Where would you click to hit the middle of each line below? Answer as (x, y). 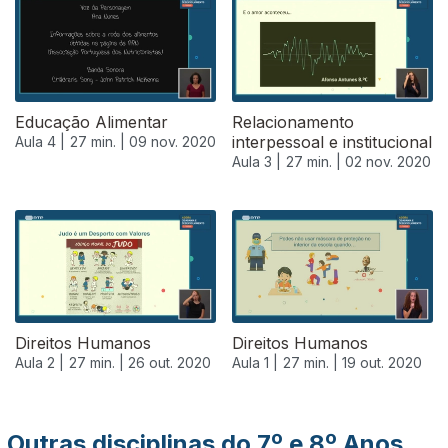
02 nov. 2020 (388, 162)
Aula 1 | (255, 363)
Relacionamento (293, 122)
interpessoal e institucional (332, 142)
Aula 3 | (256, 162)
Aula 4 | (40, 142)
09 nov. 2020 (172, 142)
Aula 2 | (39, 363)
